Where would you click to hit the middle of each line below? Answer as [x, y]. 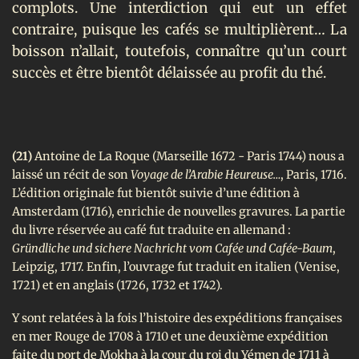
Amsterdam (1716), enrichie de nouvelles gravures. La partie [179, 212]
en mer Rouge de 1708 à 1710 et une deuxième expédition [170, 336]
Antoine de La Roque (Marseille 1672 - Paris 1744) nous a [188, 157]
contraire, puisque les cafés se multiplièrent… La [179, 29]
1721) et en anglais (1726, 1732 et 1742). [117, 286]
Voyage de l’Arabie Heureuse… [206, 175]
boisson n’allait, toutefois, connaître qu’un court [179, 51]
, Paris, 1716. [314, 175]
